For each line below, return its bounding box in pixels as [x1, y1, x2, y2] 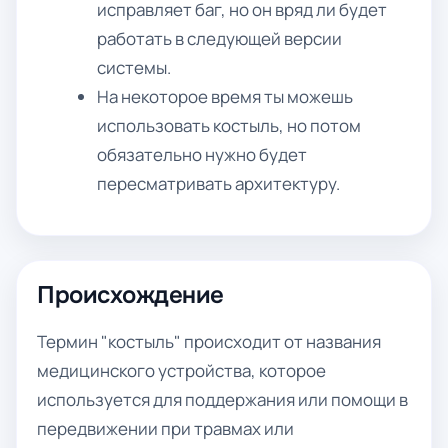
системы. [97, 56, 172, 79]
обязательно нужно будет [97, 143, 308, 166]
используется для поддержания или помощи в [37, 388, 408, 411]
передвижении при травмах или [37, 417, 294, 440]
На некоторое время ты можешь [97, 85, 354, 108]
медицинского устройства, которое [37, 359, 326, 382]
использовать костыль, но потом [97, 114, 362, 137]
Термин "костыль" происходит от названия [37, 330, 381, 353]
